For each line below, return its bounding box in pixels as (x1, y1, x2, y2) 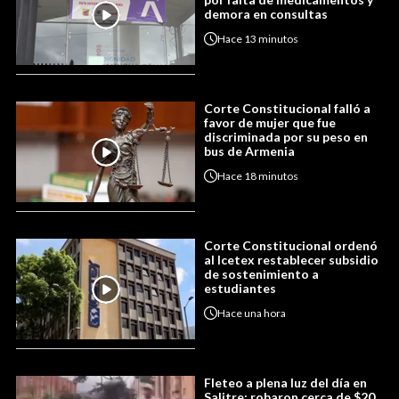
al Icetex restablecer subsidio (204, 252, 379, 268)
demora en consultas (204, 6, 328, 22)
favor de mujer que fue (204, 115, 336, 131)
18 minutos (244, 168, 298, 183)
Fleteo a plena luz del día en (204, 375, 367, 391)
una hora (244, 305, 286, 320)
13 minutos (244, 31, 298, 45)
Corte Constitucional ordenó (204, 238, 378, 254)
